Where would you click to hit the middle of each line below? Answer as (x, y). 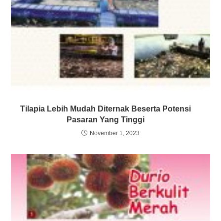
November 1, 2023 (115, 133)
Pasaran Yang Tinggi (106, 120)
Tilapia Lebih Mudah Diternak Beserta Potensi (106, 109)
